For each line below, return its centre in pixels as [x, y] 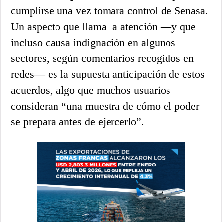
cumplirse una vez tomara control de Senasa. [110, 10]
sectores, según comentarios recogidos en [103, 58]
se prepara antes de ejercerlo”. [78, 121]
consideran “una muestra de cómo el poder [105, 106]
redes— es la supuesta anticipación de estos [108, 74]
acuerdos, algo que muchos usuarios [91, 90]
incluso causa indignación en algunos [93, 42]
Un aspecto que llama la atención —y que [104, 26]
